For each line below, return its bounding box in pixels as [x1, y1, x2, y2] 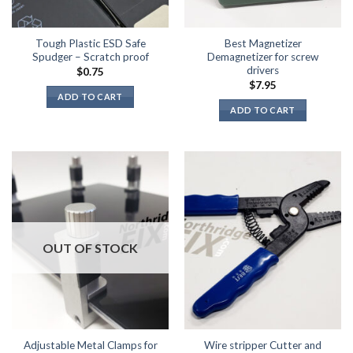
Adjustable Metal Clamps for [23, 338, 158, 351]
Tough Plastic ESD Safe [35, 37, 146, 50]
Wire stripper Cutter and [204, 338, 321, 351]
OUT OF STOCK [43, 240, 138, 256]
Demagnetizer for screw [207, 50, 318, 64]
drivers [247, 64, 279, 77]
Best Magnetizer [224, 37, 302, 50]
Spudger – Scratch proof [32, 50, 149, 64]
